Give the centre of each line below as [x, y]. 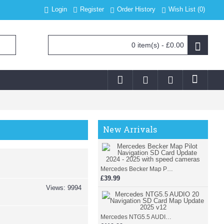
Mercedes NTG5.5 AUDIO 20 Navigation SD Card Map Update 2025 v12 [168, 217]
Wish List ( [184, 9]
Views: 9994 [64, 188]
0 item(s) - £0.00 [158, 45]
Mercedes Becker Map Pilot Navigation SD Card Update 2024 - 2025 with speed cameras [170, 169]
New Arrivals [130, 129]
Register [92, 9]
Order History [136, 9]
